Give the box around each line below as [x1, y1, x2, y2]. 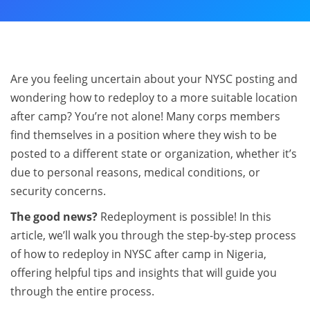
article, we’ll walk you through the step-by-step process [10, 228, 296, 243]
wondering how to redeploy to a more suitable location [10, 90, 298, 105]
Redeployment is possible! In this [98, 209, 271, 224]
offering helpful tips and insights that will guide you [10, 265, 277, 280]
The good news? [10, 209, 98, 224]
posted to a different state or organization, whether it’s [10, 146, 297, 161]
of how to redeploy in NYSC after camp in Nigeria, [10, 246, 266, 262]
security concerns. [10, 183, 106, 199]
